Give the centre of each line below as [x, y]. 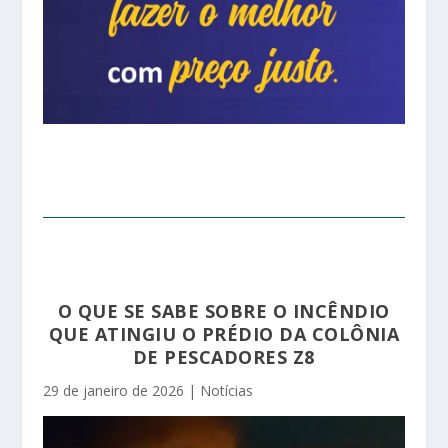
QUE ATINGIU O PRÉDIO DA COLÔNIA [224, 334]
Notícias [226, 390]
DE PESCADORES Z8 [223, 357]
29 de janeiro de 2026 [113, 390]
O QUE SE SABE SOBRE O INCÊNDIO [223, 311]
